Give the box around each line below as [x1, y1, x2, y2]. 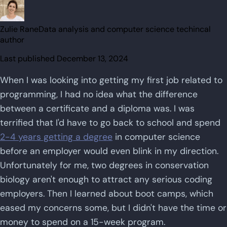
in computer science [112, 131, 200, 142]
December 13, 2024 [57, 53, 128, 64]
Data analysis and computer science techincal [39, 24, 211, 35]
